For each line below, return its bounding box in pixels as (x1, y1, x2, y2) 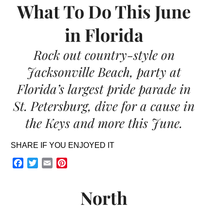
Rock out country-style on (33, 46, 175, 63)
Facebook (23, 158, 58, 167)
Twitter (38, 158, 61, 167)
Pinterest (67, 158, 98, 167)
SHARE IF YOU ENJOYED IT (11, 141, 115, 149)
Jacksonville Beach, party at (27, 63, 182, 80)
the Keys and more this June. (25, 114, 183, 131)
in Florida (64, 22, 144, 46)
